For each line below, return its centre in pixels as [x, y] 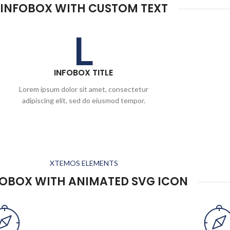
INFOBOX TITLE [84, 73]
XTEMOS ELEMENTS [84, 163]
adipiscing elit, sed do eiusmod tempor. [83, 100]
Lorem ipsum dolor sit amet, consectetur [83, 89]
